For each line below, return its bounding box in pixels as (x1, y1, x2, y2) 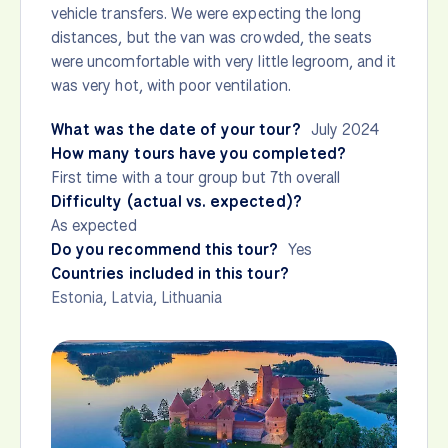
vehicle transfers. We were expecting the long (51, 3, 362, 25)
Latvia (111, 287, 153, 309)
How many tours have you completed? (51, 143, 346, 165)
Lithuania (160, 287, 223, 309)
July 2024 (310, 119, 380, 141)
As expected (51, 215, 137, 237)
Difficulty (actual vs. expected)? (51, 191, 302, 213)
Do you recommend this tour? (51, 239, 279, 261)
